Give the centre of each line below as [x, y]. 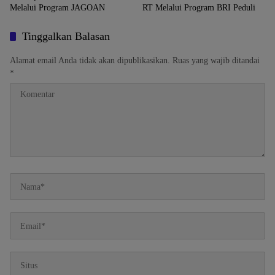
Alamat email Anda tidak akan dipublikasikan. [90, 60]
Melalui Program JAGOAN [57, 8]
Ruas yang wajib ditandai [216, 60]
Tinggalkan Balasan [66, 36]
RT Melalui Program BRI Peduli [199, 8]
